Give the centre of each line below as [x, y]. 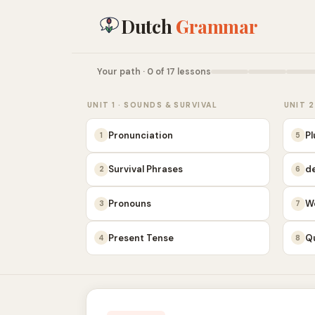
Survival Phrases [146, 169]
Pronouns [130, 204]
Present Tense [141, 238]
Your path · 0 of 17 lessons [154, 72]
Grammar [217, 26]
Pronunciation [141, 135]
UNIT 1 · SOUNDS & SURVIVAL [153, 105]
